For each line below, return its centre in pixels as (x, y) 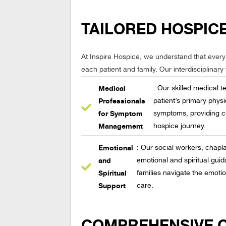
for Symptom (121, 114)
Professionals (122, 101)
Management (121, 126)
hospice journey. (180, 126)
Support (112, 185)
